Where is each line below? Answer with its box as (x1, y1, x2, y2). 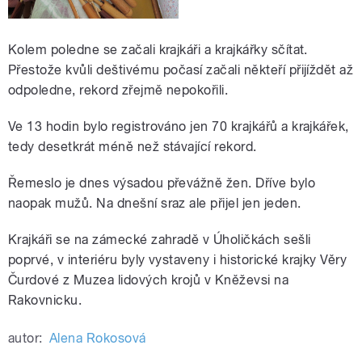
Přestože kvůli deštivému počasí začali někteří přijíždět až (8, 62, 354, 78)
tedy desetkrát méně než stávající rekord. (8, 139, 257, 155)
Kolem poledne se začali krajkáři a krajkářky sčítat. (8, 42, 308, 58)
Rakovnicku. (8, 293, 82, 309)
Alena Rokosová (48, 330, 146, 347)
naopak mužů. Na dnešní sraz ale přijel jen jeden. (8, 196, 301, 212)
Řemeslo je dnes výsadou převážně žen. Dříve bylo (8, 175, 316, 192)
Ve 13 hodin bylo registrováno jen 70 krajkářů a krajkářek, (8, 119, 349, 135)
